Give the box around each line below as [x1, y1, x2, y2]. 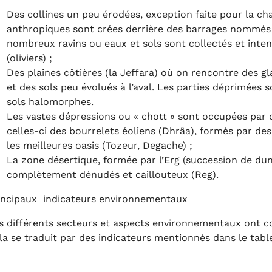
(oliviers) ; [7, 52, 52, 64]
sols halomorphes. [7, 96, 93, 108]
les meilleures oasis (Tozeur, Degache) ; [7, 140, 192, 152]
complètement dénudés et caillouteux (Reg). [7, 169, 219, 181]
